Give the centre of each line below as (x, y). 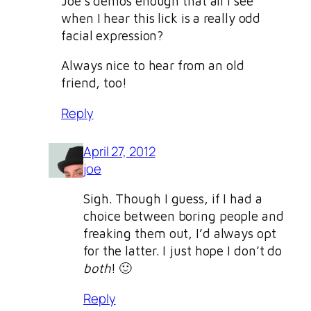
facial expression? (112, 35)
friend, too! (96, 83)
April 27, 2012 (119, 151)
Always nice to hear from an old (153, 66)
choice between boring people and (184, 216)
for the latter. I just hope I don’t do (183, 251)
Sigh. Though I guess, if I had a (173, 199)
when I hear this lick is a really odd (161, 18)
